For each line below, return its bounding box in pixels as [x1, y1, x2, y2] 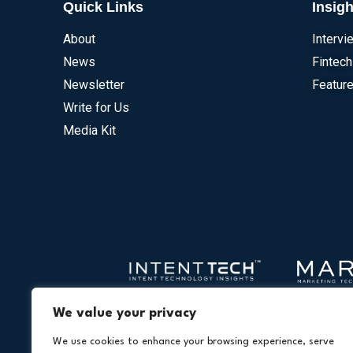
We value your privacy [53, 307, 196, 320]
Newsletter [63, 76, 124, 92]
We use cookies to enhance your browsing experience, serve [53, 336, 334, 347]
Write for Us [63, 99, 129, 115]
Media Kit [63, 122, 116, 138]
